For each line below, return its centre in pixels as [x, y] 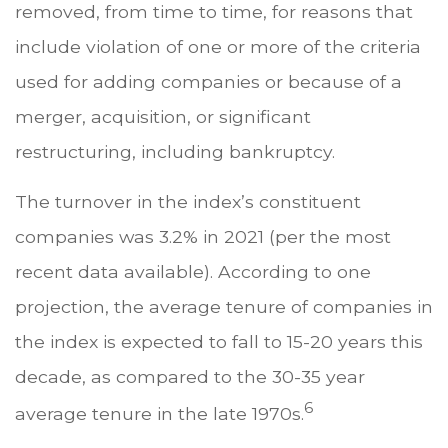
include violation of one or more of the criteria [218, 47]
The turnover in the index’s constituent [188, 202]
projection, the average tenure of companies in [224, 307]
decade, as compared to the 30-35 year [190, 377]
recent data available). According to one [193, 272]
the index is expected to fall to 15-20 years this [219, 342]
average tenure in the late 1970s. [159, 414]
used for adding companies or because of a [208, 82]
